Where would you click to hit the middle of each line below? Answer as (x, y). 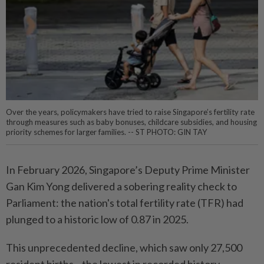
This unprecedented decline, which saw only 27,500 (124, 248)
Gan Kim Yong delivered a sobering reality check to (121, 187)
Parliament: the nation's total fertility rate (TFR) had (125, 203)
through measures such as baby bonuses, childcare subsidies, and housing (131, 122)
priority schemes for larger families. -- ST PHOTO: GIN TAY (106, 132)
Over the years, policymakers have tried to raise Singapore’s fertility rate (130, 112)
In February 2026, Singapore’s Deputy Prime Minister (128, 170)
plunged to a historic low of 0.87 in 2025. (97, 220)
